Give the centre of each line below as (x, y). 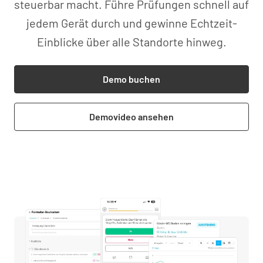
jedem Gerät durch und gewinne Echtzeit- (131, 23)
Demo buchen (131, 79)
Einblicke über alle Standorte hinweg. (131, 41)
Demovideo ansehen (131, 116)
